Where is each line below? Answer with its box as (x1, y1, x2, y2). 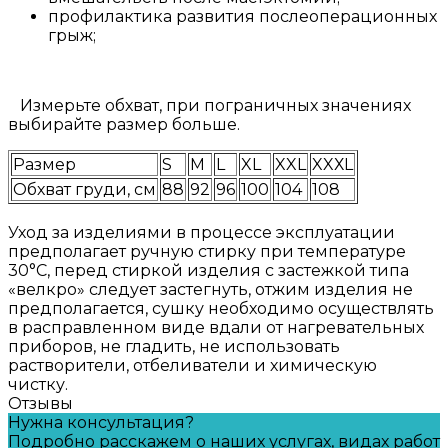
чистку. (8, 374, 68, 394)
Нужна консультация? (8, 412, 194, 432)
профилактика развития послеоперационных (48, 6, 437, 26)
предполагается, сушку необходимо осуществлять (8, 298, 434, 318)
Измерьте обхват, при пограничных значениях (8, 95, 411, 115)
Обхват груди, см (13, 179, 156, 199)
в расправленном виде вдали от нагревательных (8, 317, 424, 337)
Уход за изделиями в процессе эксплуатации (8, 222, 395, 242)
